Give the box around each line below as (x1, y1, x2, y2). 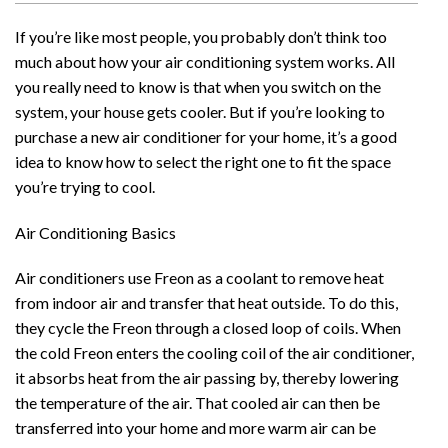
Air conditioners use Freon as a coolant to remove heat (15, 268, 384, 288)
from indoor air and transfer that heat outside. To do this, (15, 293, 398, 313)
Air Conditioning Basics (15, 222, 176, 242)
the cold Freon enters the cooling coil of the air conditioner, (15, 343, 414, 363)
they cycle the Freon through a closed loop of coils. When (15, 318, 401, 338)
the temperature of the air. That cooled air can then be (15, 393, 380, 413)
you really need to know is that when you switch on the (15, 76, 381, 96)
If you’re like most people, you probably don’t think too (15, 26, 387, 46)
